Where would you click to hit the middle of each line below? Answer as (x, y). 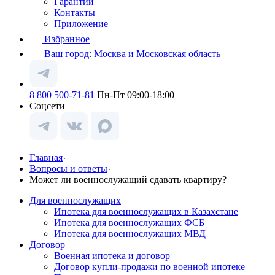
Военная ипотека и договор (112, 256)
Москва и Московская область (157, 54)
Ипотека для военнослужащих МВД (130, 234)
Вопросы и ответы (68, 168)
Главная (46, 157)
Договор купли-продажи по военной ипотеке (149, 267)
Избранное (67, 39)
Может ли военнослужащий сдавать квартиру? (128, 180)
